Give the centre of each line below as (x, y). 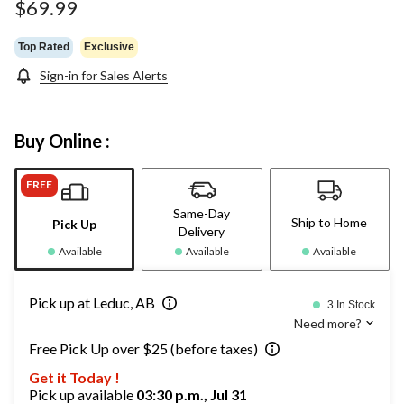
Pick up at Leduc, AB (92, 303)
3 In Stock (351, 305)
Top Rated (44, 46)
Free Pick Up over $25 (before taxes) (143, 349)
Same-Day (202, 214)
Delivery (202, 232)
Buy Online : (62, 141)
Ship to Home (330, 223)
